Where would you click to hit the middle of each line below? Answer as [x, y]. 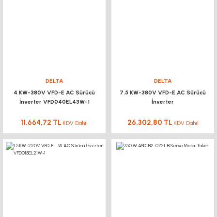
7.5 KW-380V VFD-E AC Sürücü [163, 92]
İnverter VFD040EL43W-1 [54, 101]
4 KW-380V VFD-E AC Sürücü [54, 92]
